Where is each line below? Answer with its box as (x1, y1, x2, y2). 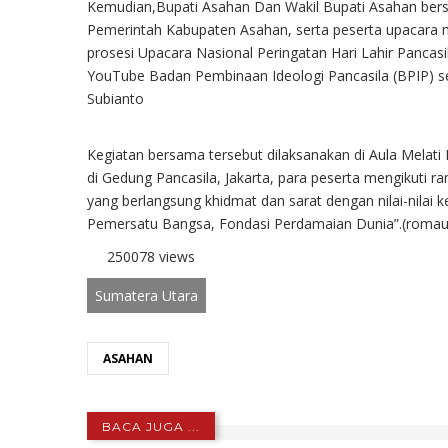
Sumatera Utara (95, 285, 198, 305)
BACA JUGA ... (102, 418, 200, 434)
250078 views (107, 246, 195, 266)
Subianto (87, 88, 144, 108)
